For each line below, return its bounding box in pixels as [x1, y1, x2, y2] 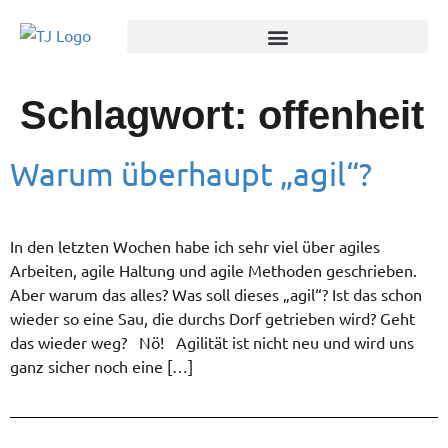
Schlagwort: [20, 93, 258, 137]
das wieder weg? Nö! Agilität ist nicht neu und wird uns [10, 332, 414, 352]
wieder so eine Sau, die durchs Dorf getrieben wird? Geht [10, 308, 415, 328]
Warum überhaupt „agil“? [10, 154, 372, 193]
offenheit [258, 93, 424, 137]
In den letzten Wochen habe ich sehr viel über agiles [10, 236, 380, 256]
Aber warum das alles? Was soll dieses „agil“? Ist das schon [10, 284, 422, 304]
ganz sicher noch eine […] [10, 356, 193, 376]
